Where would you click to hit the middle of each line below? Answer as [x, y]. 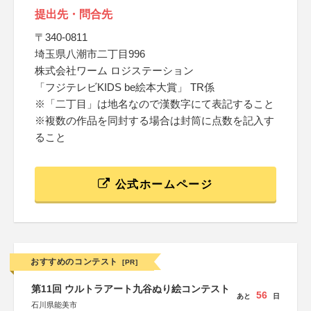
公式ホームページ [162, 184]
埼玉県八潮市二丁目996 [90, 54]
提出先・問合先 [74, 14]
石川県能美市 [54, 305]
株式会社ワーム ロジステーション [114, 70]
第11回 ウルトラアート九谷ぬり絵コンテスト [131, 289]
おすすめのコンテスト [74, 262]
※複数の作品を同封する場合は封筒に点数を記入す [154, 120]
